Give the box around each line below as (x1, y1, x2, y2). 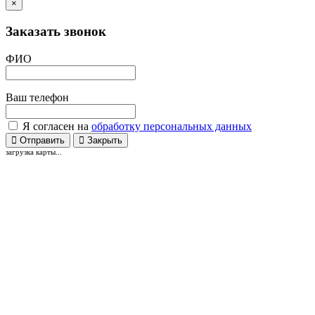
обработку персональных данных (91, 120, 252, 132)
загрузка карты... (6, 147, 62, 156)
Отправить (17, 134, 65, 146)
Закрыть (84, 134, 122, 146)
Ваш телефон (6, 91, 69, 103)
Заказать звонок (6, 24, 106, 39)
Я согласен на (20, 120, 91, 132)
